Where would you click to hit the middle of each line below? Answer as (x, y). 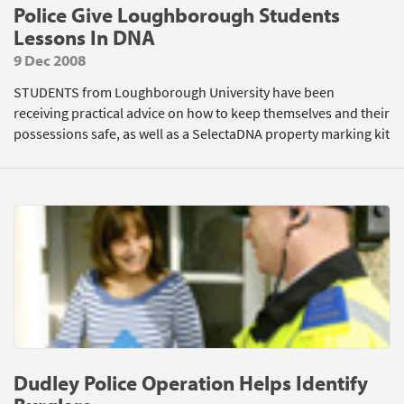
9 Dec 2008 (50, 60)
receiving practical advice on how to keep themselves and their (202, 113)
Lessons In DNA (84, 37)
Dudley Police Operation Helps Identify (191, 383)
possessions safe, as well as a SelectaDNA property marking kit (202, 134)
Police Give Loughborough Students (177, 15)
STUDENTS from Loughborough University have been (174, 92)
